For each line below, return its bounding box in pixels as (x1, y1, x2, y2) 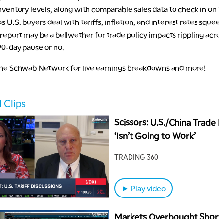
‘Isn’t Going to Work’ (114, 130, 196, 141)
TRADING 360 (114, 153, 158, 162)
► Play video (121, 182, 166, 193)
